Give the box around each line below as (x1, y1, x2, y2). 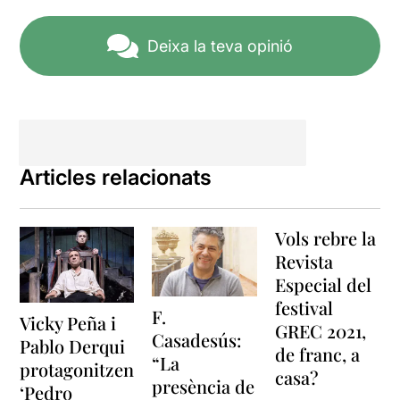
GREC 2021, (275, 318, 366, 343)
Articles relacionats (20, 163, 212, 190)
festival (275, 295, 333, 320)
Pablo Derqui (20, 334, 126, 359)
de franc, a (275, 341, 360, 366)
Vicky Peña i (20, 311, 117, 336)
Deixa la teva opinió (147, 36, 293, 55)
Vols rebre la (275, 225, 376, 250)
